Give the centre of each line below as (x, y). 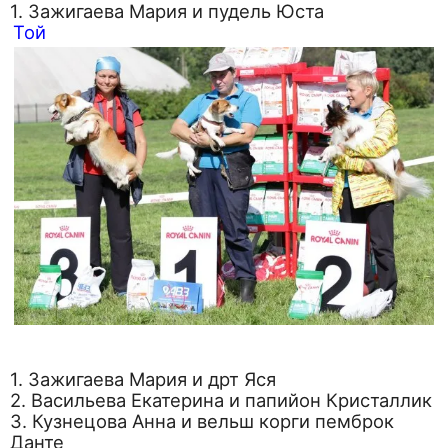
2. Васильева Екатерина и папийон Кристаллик (221, 399)
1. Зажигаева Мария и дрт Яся (143, 378)
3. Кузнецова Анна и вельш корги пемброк (202, 420)
